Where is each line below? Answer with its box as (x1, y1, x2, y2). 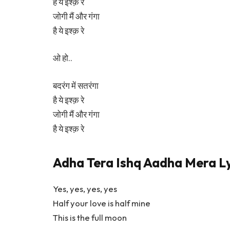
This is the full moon (53, 212, 127, 223)
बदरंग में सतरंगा (53, 80, 99, 91)
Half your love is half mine (53, 197, 150, 208)
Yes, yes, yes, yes (53, 183, 117, 194)
